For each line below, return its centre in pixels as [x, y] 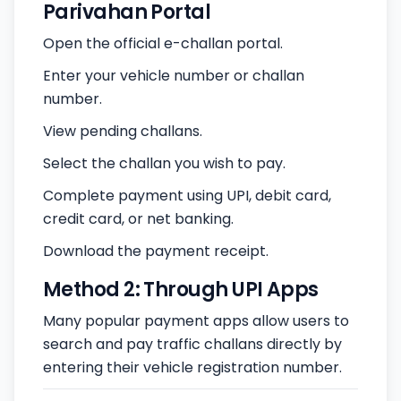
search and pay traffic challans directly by [192, 345]
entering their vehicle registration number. [192, 368]
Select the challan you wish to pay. [164, 164]
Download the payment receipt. [156, 252]
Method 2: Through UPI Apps [181, 290]
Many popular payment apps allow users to [196, 321]
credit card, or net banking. [138, 219]
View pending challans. [123, 132]
